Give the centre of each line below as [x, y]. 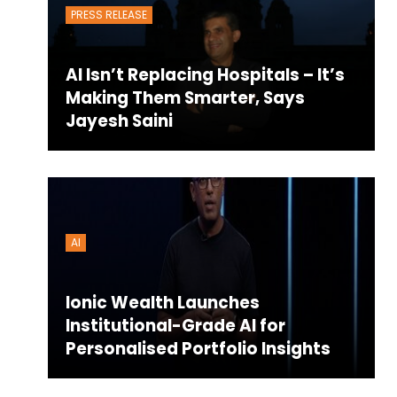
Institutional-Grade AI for [175, 325]
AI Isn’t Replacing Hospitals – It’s [205, 74]
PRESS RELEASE [109, 15]
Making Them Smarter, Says [185, 97]
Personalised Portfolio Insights [198, 348]
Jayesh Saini [119, 121]
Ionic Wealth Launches [162, 302]
